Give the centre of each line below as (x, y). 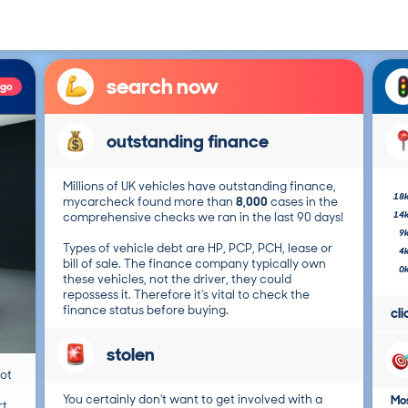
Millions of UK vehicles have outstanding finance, (199, 186)
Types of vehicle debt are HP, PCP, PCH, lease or (198, 248)
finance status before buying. (146, 310)
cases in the (303, 202)
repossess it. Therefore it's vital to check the (186, 295)
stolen (131, 354)
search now (163, 86)
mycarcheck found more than (149, 202)
